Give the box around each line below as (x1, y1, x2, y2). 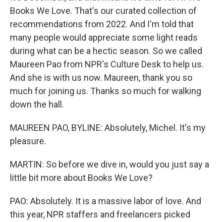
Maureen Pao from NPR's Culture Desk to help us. (10, 59, 204, 69)
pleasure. (10, 136, 46, 146)
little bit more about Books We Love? (10, 172, 153, 183)
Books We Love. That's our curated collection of (10, 5, 197, 16)
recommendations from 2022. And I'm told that (10, 19, 194, 29)
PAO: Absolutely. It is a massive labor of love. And (10, 196, 201, 206)
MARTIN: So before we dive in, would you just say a (10, 159, 209, 169)
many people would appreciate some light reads (10, 32, 198, 43)
